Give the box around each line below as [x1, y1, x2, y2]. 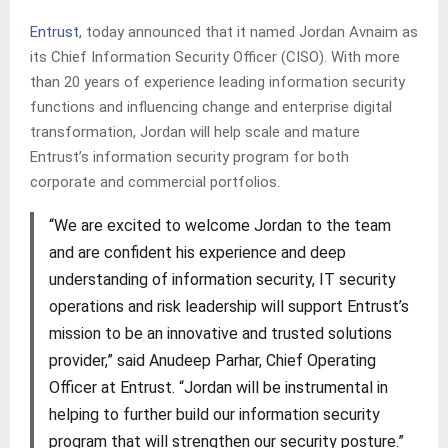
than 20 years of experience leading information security [30, 72, 405, 91]
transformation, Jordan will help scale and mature [30, 122, 360, 141]
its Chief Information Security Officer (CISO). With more [30, 47, 400, 66]
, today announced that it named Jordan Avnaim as [79, 22, 418, 41]
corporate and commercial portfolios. [30, 172, 280, 191]
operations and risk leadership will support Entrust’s [48, 296, 409, 316]
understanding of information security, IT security [48, 269, 396, 289]
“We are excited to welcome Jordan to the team [48, 215, 391, 235]
